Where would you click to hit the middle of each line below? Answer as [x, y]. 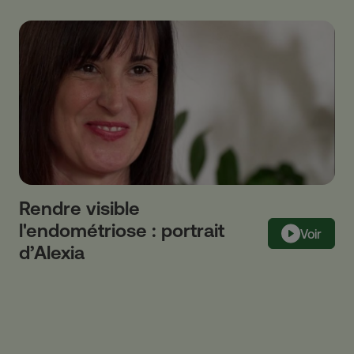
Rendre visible [79, 208]
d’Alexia [52, 252]
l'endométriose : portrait [122, 230]
